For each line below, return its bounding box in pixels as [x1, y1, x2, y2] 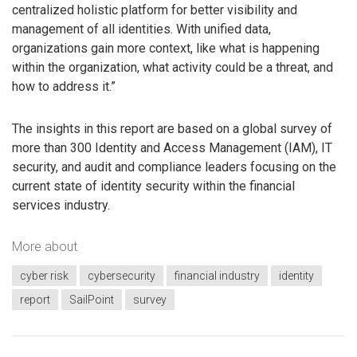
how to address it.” [12, 79, 116, 95]
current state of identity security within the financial [12, 178, 295, 194]
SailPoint [69, 293, 114, 307]
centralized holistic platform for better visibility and [12, 2, 297, 18]
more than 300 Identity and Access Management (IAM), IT [12, 140, 332, 156]
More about [12, 238, 77, 254]
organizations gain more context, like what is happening [12, 41, 320, 57]
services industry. [12, 198, 110, 214]
